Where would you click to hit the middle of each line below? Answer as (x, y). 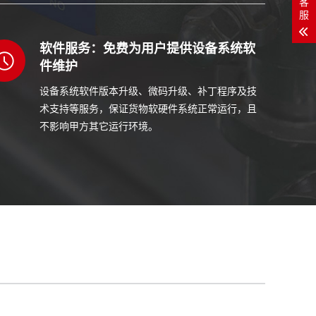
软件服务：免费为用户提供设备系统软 (147, 48)
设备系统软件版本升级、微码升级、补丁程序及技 (148, 91)
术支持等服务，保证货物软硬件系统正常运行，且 (148, 108)
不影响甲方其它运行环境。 (99, 126)
